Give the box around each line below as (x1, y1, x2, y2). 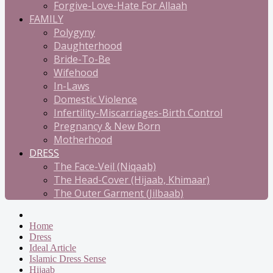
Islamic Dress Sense (29, 253, 106, 264)
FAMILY (29, 12, 63, 26)
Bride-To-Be (54, 52, 110, 66)
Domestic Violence (54, 93, 137, 106)
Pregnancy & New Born (54, 119, 160, 133)
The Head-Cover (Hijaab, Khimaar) (54, 173, 210, 186)
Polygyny (54, 26, 95, 39)
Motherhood (54, 133, 112, 146)
